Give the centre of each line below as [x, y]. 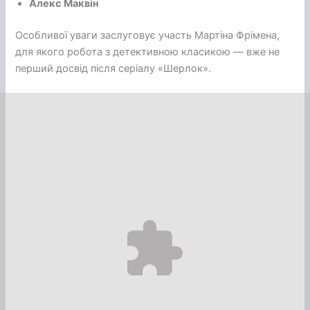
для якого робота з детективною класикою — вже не [148, 52]
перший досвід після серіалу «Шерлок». [113, 68]
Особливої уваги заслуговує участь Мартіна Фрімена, [148, 35]
